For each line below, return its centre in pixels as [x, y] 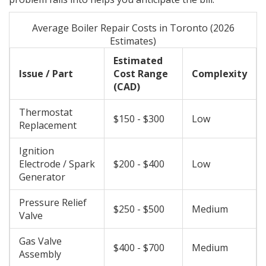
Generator [42, 177]
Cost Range [141, 74]
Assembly [40, 254]
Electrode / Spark [57, 164]
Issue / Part [46, 74]
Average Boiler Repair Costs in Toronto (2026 [133, 28]
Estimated [138, 61]
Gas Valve [40, 241]
